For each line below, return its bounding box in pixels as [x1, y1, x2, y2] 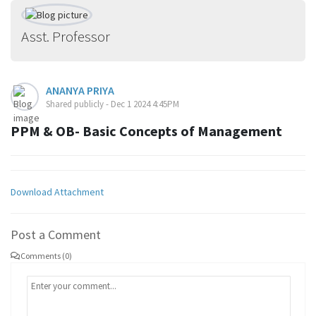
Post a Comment [11, 226, 101, 243]
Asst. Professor [21, 27, 110, 46]
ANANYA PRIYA [46, 83, 114, 97]
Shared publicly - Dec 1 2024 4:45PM [46, 98, 179, 110]
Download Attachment [11, 186, 104, 198]
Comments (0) [20, 250, 72, 261]
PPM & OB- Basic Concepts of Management [11, 122, 282, 140]
